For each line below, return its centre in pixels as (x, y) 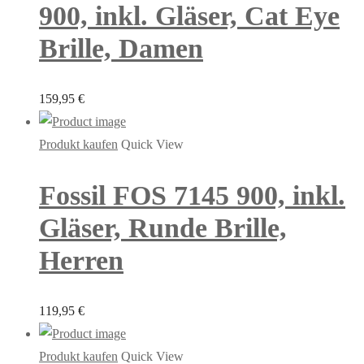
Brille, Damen (121, 49)
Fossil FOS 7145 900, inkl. (192, 195)
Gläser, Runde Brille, (163, 227)
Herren (81, 260)
